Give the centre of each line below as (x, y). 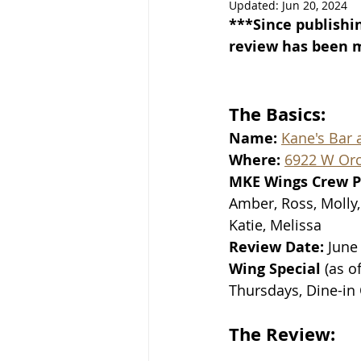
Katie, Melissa (275, 225)
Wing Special (277, 269)
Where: (257, 160)
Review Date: (278, 247)
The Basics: (277, 114)
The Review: (282, 334)
